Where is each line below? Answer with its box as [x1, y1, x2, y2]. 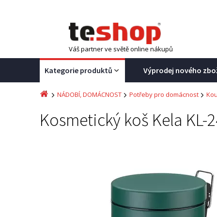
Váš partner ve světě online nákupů [69, 45, 173, 53]
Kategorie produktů [45, 65, 112, 75]
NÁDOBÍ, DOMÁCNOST [57, 90, 122, 99]
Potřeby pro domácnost [129, 90, 199, 99]
